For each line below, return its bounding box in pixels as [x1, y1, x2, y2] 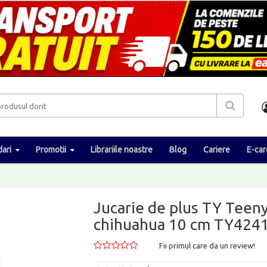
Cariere [203, 144, 230, 154]
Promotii [36, 144, 66, 154]
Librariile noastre [91, 144, 153, 154]
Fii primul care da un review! [159, 241, 256, 250]
